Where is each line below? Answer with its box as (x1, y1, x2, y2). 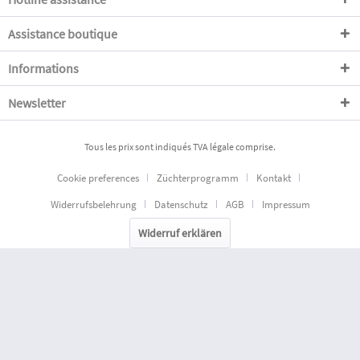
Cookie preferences (57, 171, 139, 186)
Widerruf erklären (138, 226, 222, 241)
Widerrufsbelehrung (50, 198, 137, 212)
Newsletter (8, 95, 66, 111)
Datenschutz (153, 198, 208, 212)
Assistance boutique (8, 26, 117, 42)
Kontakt (256, 171, 291, 186)
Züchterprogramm (157, 171, 239, 186)
